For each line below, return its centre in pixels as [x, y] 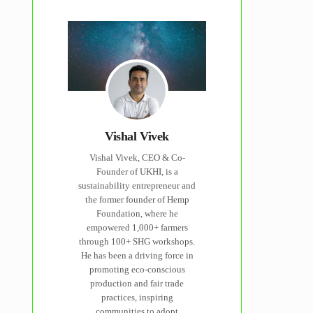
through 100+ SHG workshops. [137, 242]
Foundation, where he [137, 214]
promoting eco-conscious [137, 270]
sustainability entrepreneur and [137, 186]
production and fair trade [137, 284]
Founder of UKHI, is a [137, 172]
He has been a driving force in [137, 256]
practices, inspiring [137, 298]
